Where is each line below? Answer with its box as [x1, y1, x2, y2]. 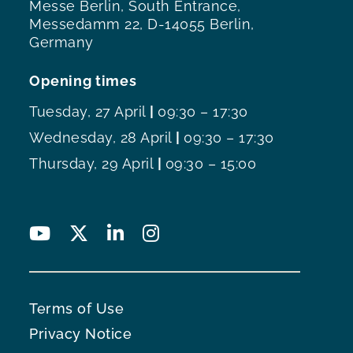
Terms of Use [29, 299, 124, 317]
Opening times [29, 72, 137, 89]
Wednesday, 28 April [29, 128, 173, 146]
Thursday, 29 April [29, 154, 154, 172]
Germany [29, 33, 94, 50]
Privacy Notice [29, 325, 132, 342]
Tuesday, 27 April [29, 102, 147, 120]
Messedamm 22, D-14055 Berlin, [29, 15, 255, 32]
